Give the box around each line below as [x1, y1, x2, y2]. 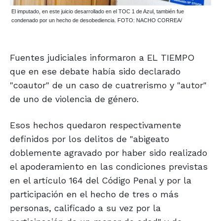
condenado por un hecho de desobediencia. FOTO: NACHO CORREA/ [11, 17, 182, 24]
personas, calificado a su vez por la [10, 203, 161, 214]
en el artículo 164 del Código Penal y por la [10, 175, 191, 186]
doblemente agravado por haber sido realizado [10, 147, 207, 158]
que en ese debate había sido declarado [10, 66, 181, 77]
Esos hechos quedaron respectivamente [10, 120, 181, 131]
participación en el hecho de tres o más [10, 189, 179, 200]
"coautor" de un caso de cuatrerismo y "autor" [10, 80, 207, 91]
